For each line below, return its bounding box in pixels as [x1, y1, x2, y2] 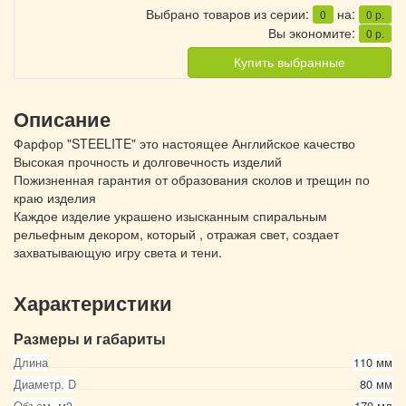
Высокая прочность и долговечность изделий [14, 152, 282, 170]
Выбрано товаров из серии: [146, 5, 313, 23]
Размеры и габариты [14, 328, 166, 349]
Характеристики [14, 293, 172, 315]
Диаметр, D [14, 375, 76, 392]
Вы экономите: [268, 24, 359, 42]
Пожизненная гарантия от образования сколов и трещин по [14, 170, 370, 188]
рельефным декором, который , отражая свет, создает [14, 225, 339, 243]
